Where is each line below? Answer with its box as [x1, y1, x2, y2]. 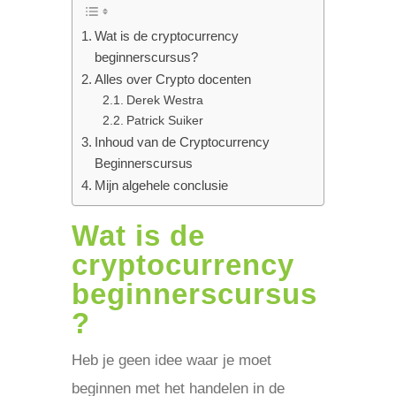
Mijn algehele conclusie [94, 178, 228, 193]
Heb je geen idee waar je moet [71, 352, 271, 369]
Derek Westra [126, 94, 203, 107]
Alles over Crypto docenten [94, 72, 251, 87]
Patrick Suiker [126, 114, 203, 127]
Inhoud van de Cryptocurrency [94, 134, 270, 149]
